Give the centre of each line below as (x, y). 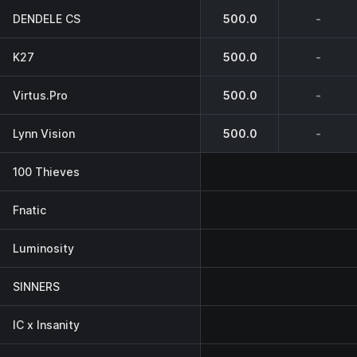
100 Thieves (46, 171)
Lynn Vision (44, 133)
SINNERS (36, 286)
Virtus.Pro (40, 95)
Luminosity (43, 248)
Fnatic (29, 210)
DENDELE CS (47, 18)
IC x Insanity (46, 324)
